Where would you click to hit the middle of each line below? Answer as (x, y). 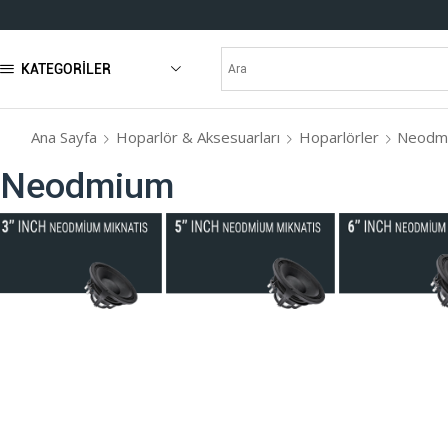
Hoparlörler (339, 136)
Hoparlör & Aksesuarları (198, 136)
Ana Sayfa (64, 136)
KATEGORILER (66, 69)
